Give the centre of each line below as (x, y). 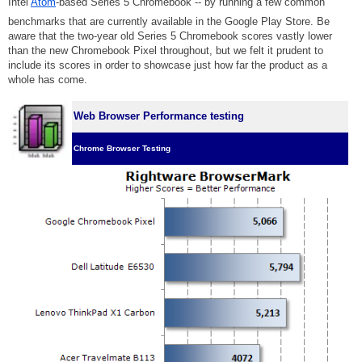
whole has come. (48, 80)
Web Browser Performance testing (159, 116)
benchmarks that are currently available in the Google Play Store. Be (169, 21)
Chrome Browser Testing (122, 148)
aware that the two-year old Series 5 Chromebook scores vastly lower (170, 36)
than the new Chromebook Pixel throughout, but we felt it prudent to (166, 51)
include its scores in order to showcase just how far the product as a (168, 65)
